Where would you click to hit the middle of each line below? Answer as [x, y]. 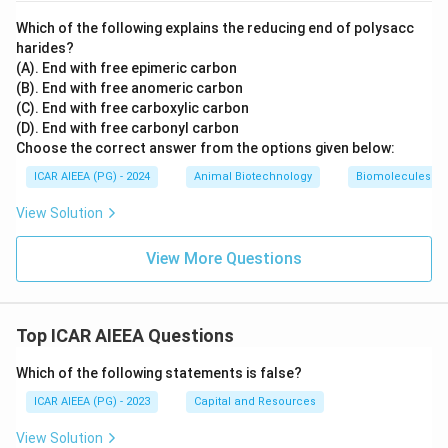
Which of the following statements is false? [159, 373]
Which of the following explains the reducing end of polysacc [215, 28]
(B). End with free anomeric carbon [129, 88]
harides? [45, 48]
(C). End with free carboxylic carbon [132, 108]
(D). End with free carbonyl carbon [127, 128]
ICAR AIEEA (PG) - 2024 [92, 176]
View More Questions [224, 258]
